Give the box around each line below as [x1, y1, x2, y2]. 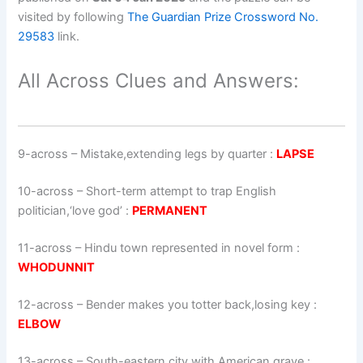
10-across [18, 183, 75, 199]
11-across [18, 240, 73, 255]
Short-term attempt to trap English [86, 183, 277, 199]
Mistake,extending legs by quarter [80, 147, 267, 162]
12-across [18, 297, 75, 312]
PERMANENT [132, 203, 208, 218]
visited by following [18, 9, 128, 24]
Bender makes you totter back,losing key [86, 297, 311, 312]
